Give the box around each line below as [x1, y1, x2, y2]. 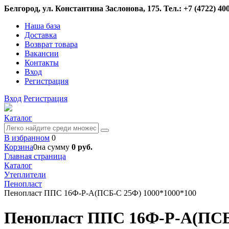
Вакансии [25, 49, 59, 58]
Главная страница [4, 152, 66, 161]
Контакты [25, 58, 59, 67]
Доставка [25, 31, 57, 39]
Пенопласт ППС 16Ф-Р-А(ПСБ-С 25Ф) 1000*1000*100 [4, 189, 196, 197]
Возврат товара [25, 40, 78, 49]
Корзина [4, 143, 33, 151]
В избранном [4, 133, 50, 142]
